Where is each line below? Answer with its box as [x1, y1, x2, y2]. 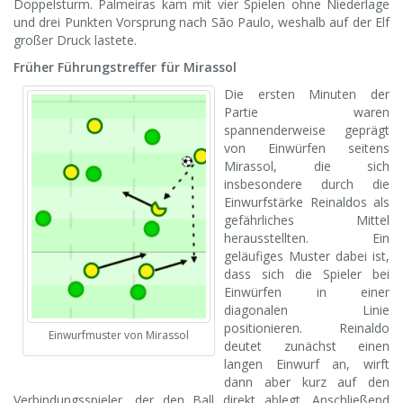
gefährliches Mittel [224, 211, 390, 229]
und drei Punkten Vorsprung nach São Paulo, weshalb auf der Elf [13, 13, 390, 31]
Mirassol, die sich [224, 157, 390, 175]
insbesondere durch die [224, 175, 390, 193]
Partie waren [224, 103, 390, 121]
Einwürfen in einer [224, 283, 390, 301]
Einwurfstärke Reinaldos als [224, 193, 390, 211]
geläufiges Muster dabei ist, [224, 247, 390, 265]
